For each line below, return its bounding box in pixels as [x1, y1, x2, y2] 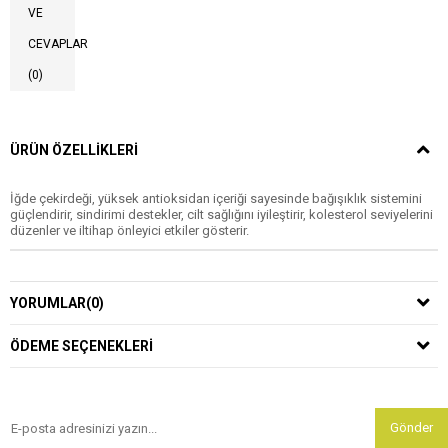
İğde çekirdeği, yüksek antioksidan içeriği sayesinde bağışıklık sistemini [10, 191, 422, 206]
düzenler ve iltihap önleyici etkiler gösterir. [10, 223, 249, 238]
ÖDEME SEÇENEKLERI [10, 338, 153, 354]
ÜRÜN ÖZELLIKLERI [10, 142, 138, 158]
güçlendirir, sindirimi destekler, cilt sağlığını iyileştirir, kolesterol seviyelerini [10, 207, 433, 222]
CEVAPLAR [28, 37, 88, 51]
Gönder [390, 420, 433, 435]
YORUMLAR [10, 295, 86, 311]
